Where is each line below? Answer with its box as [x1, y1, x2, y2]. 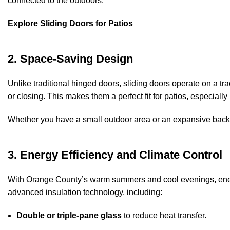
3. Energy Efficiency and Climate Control [8, 148, 222, 162]
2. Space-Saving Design [8, 52, 133, 66]
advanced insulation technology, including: [8, 188, 162, 197]
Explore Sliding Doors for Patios [8, 19, 133, 28]
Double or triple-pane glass [16, 211, 122, 220]
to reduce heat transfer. [122, 211, 206, 220]
